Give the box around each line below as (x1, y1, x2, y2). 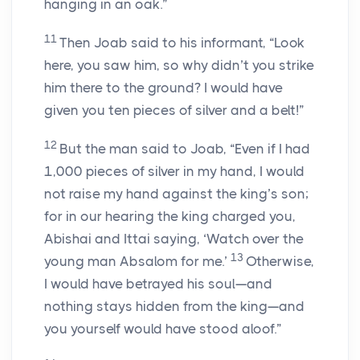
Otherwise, (246, 253, 314, 270)
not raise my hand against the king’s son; (44, 186, 309, 202)
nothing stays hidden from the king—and (44, 298, 305, 315)
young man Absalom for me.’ (44, 253, 231, 270)
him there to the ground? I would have (44, 80, 283, 96)
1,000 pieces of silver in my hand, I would (44, 163, 305, 180)
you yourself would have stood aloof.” (44, 321, 281, 337)
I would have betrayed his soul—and (44, 276, 272, 292)
